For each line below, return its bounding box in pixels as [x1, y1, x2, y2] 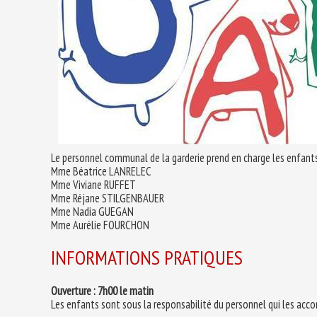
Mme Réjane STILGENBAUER [51, 190, 164, 206]
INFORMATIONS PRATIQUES [51, 245, 243, 271]
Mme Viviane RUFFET [51, 177, 136, 192]
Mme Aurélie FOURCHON [51, 217, 149, 233]
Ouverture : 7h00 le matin [51, 282, 154, 299]
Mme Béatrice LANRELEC [51, 163, 151, 179]
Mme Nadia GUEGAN [51, 204, 134, 219]
